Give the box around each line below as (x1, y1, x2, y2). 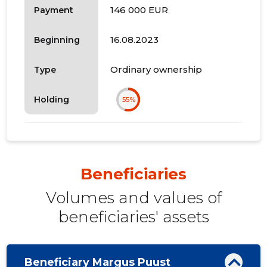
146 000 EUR (110, 4, 169, 16)
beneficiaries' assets (58, 207, 209, 227)
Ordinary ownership (110, 64, 203, 76)
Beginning (34, 34, 80, 45)
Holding (34, 94, 70, 105)
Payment (34, 4, 74, 15)
